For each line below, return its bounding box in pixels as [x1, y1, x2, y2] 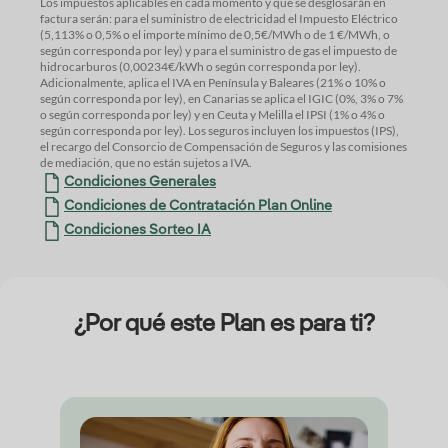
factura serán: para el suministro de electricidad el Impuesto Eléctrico [40, 11, 151, 27]
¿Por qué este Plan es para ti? [73, 313, 375, 338]
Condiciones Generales [64, 175, 216, 190]
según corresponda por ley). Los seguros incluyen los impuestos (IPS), [40, 123, 315, 139]
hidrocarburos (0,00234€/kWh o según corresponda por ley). [40, 59, 361, 75]
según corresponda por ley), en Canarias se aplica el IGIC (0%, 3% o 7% [40, 91, 73, 107]
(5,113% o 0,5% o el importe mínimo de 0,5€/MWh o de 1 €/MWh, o [40, 27, 244, 43]
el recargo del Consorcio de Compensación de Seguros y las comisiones [40, 139, 407, 155]
